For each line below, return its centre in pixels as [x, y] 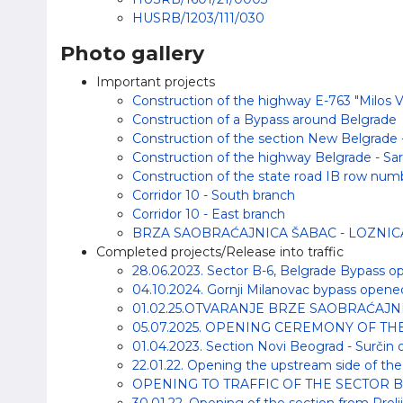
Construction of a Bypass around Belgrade [264, 120]
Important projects [156, 82]
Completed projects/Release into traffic [220, 252]
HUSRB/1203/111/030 [198, 18]
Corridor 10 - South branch [214, 195]
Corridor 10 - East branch [209, 214]
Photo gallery [132, 54]
